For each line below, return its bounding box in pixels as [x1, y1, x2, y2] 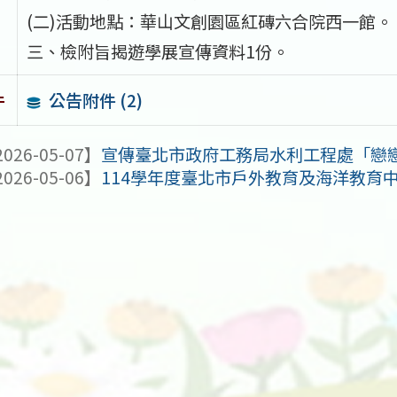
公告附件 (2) [49, 87, 144, 113]
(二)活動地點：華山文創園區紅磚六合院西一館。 [26, 8, 393, 34]
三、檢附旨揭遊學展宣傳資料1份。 [26, 38, 289, 64]
